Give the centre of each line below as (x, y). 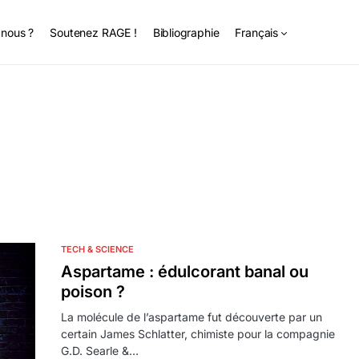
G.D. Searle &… (100, 351)
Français (257, 32)
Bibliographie (186, 32)
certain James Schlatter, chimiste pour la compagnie (198, 334)
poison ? (93, 292)
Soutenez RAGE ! (93, 32)
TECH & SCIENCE (97, 249)
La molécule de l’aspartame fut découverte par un (192, 317)
